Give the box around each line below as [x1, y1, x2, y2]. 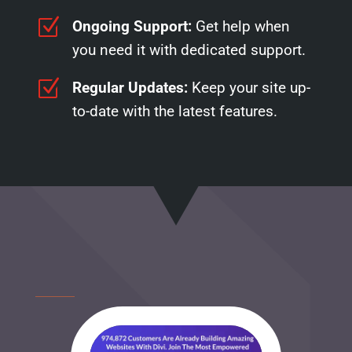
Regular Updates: [71, 79, 192, 97]
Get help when [195, 17, 290, 36]
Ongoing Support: [71, 17, 196, 36]
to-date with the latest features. [71, 102, 277, 121]
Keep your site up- [191, 79, 310, 97]
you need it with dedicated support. [71, 41, 306, 60]
